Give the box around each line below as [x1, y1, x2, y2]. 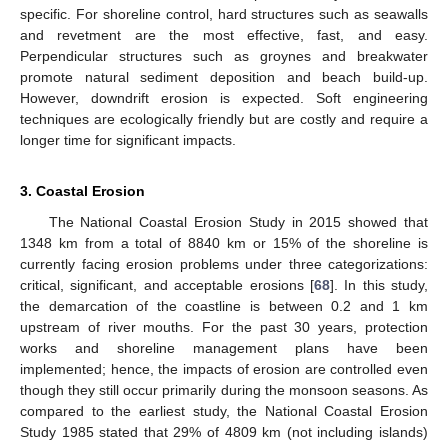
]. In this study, [329, 277, 428, 294]
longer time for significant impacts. [20, 132, 236, 149]
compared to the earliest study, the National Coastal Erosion [20, 403, 428, 420]
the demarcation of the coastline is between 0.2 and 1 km [20, 298, 428, 315]
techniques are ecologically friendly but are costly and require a [20, 111, 428, 128]
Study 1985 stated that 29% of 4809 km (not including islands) [20, 424, 428, 441]
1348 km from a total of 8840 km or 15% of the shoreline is [20, 235, 428, 252]
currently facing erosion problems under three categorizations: [20, 256, 428, 273]
